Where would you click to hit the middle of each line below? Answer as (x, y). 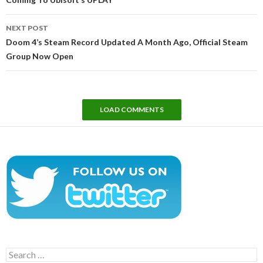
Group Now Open (40, 56)
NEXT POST (27, 28)
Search (18, 252)
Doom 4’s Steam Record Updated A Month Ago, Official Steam (127, 42)
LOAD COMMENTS (131, 110)
